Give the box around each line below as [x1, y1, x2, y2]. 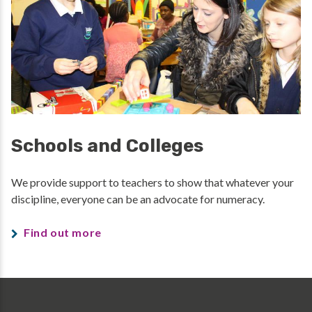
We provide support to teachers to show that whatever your [11, 175, 294, 189]
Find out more [24, 226, 102, 240]
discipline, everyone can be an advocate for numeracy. [11, 192, 269, 206]
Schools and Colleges [11, 135, 203, 157]
